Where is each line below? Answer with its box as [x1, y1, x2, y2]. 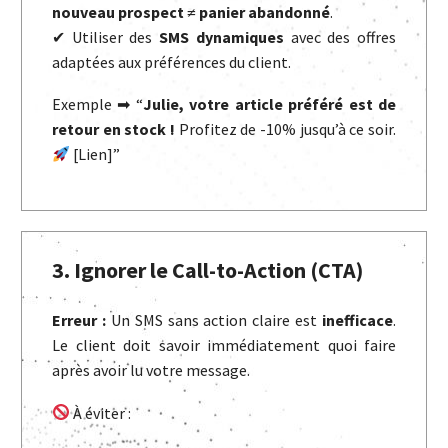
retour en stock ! [52, 119, 175, 140]
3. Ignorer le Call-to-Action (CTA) [52, 255, 363, 284]
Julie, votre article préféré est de [142, 94, 397, 115]
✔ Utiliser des [52, 26, 160, 47]
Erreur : [52, 310, 106, 331]
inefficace [322, 310, 393, 331]
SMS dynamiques [159, 26, 284, 47]
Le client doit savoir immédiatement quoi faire [52, 335, 396, 356]
